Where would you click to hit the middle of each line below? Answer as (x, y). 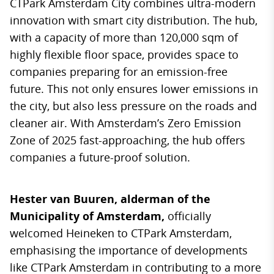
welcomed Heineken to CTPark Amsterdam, (121, 233)
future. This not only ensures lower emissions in (134, 89)
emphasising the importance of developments (129, 250)
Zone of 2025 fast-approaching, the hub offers (128, 140)
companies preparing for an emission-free (119, 72)
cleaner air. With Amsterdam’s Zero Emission (125, 123)
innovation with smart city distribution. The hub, (134, 20)
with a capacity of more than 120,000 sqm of (124, 37)
